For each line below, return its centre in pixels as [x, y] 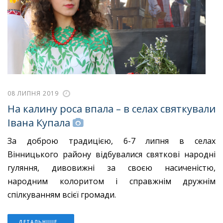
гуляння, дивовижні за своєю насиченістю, [111, 167]
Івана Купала [39, 123]
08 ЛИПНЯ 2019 [33, 94]
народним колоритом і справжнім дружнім [111, 181]
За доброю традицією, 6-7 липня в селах [111, 141]
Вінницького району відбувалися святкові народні [111, 154]
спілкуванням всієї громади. [63, 194]
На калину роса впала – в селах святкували [111, 109]
